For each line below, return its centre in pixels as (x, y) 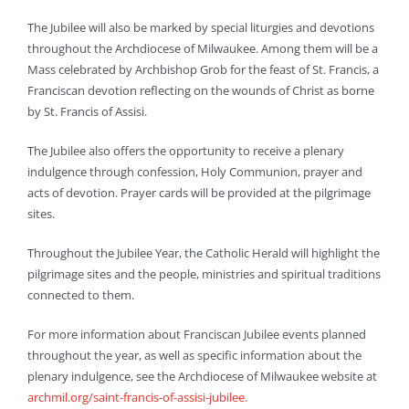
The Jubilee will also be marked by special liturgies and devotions (201, 27)
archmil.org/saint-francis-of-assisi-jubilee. (137, 397)
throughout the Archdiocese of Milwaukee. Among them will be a (203, 48)
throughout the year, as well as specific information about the (194, 355)
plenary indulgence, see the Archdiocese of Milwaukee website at (202, 376)
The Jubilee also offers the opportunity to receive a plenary (186, 150)
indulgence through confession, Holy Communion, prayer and (195, 171)
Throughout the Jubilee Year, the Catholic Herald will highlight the (204, 252)
